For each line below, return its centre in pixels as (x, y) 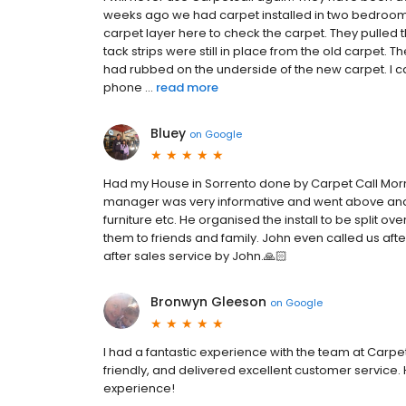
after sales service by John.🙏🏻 (195, 256)
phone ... (128, 88)
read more (187, 88)
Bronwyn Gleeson (208, 302)
